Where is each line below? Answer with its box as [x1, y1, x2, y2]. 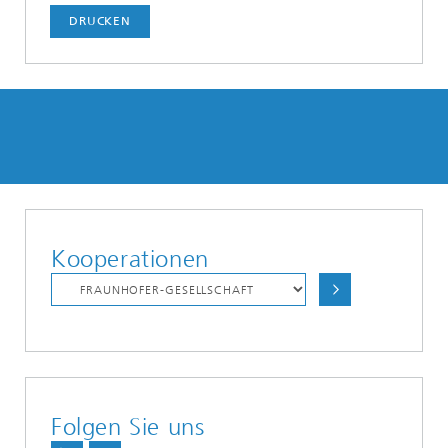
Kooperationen [51, 245, 209, 273]
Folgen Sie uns [51, 413, 205, 441]
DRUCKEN [68, 14, 132, 28]
